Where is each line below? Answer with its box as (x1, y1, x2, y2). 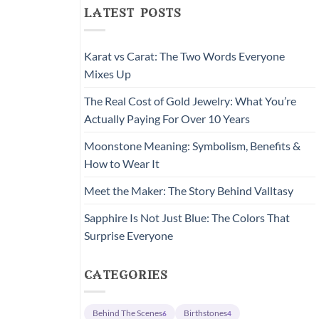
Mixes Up (84, 66, 131, 80)
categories (84, 270, 167, 282)
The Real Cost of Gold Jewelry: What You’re (84, 93, 296, 108)
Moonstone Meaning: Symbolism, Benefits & (84, 138, 300, 152)
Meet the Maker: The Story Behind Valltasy (84, 183, 293, 197)
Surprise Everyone (84, 228, 173, 242)
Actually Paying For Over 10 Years (84, 111, 250, 125)
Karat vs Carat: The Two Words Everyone (84, 48, 285, 63)
